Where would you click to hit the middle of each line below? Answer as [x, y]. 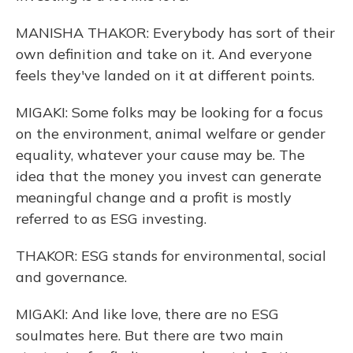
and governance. [71, 277]
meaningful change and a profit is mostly [154, 197]
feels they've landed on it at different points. [165, 75]
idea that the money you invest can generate [169, 176]
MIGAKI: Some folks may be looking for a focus [169, 112]
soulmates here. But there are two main [150, 335]
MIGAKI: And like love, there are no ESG [147, 314]
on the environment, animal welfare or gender [171, 134]
